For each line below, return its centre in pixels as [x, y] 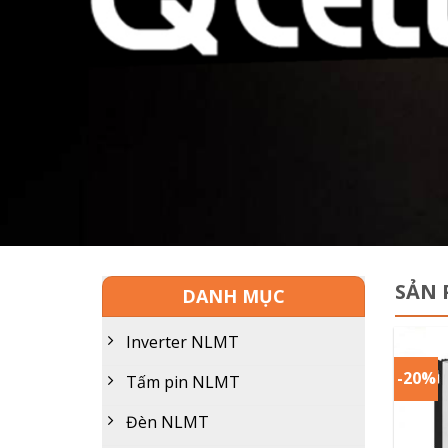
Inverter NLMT [182, 342]
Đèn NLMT [167, 422]
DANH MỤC [233, 296]
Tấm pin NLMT [183, 382]
